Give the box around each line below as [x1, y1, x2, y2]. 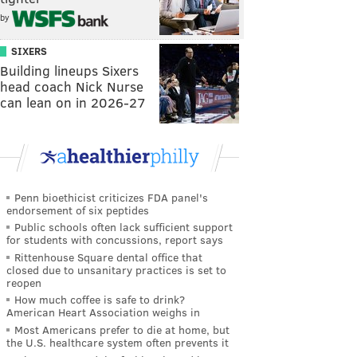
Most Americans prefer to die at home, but [14, 321, 229, 337]
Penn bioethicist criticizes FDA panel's [14, 189, 208, 205]
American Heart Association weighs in [6, 304, 200, 320]
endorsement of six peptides [6, 202, 149, 218]
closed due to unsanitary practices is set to [6, 261, 226, 277]
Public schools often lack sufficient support [14, 219, 233, 235]
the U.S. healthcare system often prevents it [6, 334, 229, 350]
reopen [6, 274, 41, 290]
